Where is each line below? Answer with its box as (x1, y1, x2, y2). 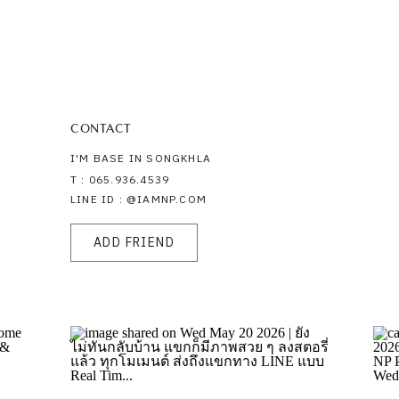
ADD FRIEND (94, 232, 175, 253)
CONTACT (70, 120, 131, 135)
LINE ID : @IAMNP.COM (70, 191, 207, 208)
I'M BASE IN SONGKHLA (70, 151, 211, 167)
